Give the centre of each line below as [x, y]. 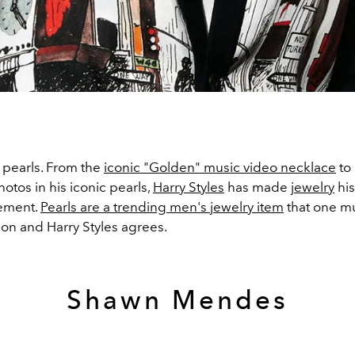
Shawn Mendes [177, 300]
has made [258, 187]
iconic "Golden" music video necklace [220, 167]
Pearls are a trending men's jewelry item [162, 206]
